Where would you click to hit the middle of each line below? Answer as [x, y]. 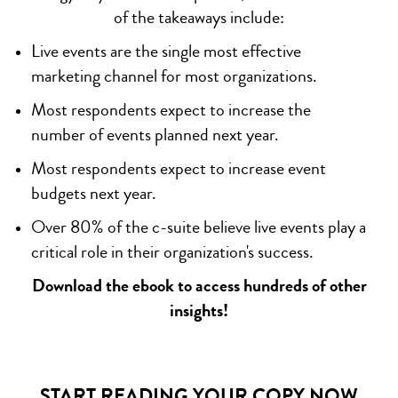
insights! [199, 310]
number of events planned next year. [155, 135]
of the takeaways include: [199, 17]
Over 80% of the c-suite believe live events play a [199, 227]
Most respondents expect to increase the [171, 110]
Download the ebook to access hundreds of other [199, 286]
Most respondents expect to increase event [179, 168]
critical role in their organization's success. [172, 252]
